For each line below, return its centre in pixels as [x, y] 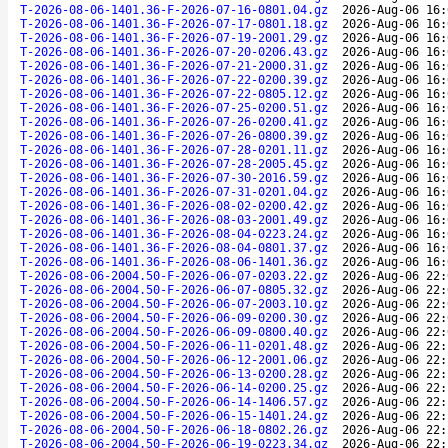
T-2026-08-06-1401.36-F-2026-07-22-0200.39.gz [174, 79]
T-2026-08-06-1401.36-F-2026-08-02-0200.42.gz [174, 205]
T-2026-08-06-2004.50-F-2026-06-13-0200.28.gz [174, 373]
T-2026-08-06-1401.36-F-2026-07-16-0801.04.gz [174, 9]
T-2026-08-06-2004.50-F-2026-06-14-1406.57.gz [174, 401]
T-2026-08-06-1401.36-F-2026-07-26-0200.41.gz [174, 121]
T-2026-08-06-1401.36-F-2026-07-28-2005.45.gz [174, 163]
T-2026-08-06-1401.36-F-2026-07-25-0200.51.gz [174, 107]
